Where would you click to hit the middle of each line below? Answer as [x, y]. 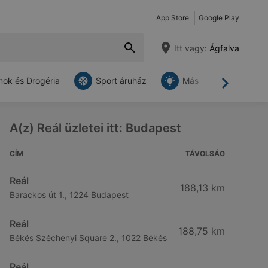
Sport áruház [121, 80]
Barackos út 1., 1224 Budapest [69, 195]
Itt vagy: [191, 48]
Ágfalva [223, 48]
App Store [173, 18]
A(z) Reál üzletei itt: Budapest [95, 128]
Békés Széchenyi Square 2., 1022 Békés [88, 238]
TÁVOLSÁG [205, 153]
